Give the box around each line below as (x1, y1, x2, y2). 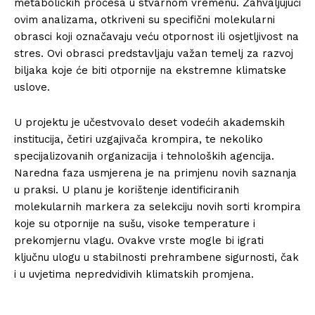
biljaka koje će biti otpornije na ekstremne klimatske (14, 63, 286, 77)
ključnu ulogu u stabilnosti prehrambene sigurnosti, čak (14, 250, 299, 264)
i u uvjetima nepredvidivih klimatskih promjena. (14, 267, 254, 281)
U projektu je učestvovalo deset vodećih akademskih (14, 115, 285, 129)
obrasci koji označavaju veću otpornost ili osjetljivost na (14, 30, 299, 43)
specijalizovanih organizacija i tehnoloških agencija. (14, 149, 274, 162)
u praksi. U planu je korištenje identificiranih (14, 183, 239, 196)
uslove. (14, 80, 50, 94)
